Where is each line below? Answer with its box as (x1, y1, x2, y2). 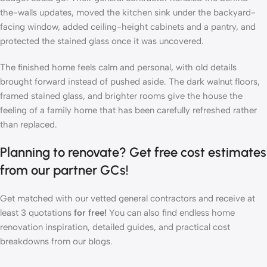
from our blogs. (49, 236, 113, 247)
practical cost (176, 222, 230, 233)
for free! (74, 207, 107, 219)
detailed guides (92, 222, 154, 233)
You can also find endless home (107, 207, 235, 219)
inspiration (45, 222, 88, 233)
